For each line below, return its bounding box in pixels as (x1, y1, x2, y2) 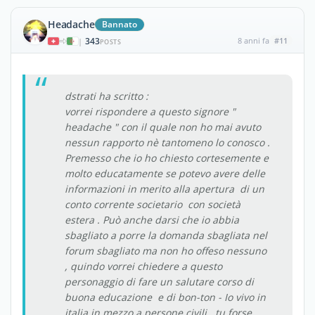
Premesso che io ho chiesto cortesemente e (65, 150, 269, 165)
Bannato (102, 18, 138, 30)
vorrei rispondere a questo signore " (65, 104, 236, 118)
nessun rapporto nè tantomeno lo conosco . (65, 135, 270, 149)
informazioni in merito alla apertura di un (65, 181, 264, 195)
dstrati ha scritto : (65, 89, 148, 103)
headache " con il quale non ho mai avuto (65, 120, 261, 134)
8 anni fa (237, 34, 269, 46)
